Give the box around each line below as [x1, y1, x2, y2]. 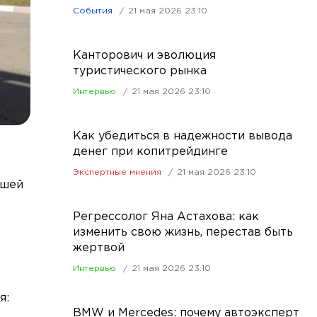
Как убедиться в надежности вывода [73, 131, 292, 142]
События [73, 7, 113, 15]
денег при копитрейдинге [73, 146, 228, 157]
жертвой [73, 243, 125, 253]
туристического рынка [73, 66, 207, 76]
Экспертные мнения [73, 168, 161, 176]
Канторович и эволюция [73, 50, 216, 61]
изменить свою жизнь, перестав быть [73, 227, 293, 238]
